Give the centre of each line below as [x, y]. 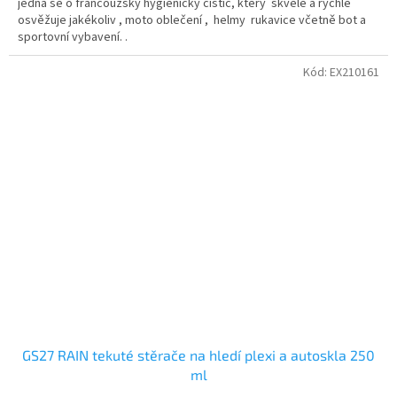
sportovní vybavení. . [73, 38]
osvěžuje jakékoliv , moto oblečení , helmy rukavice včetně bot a [192, 21]
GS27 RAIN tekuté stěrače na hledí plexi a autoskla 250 [198, 355]
